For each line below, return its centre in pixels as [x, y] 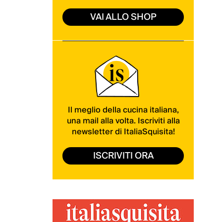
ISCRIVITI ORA [123, 156]
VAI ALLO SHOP [123, 17]
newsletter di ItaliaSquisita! [123, 132]
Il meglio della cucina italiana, [123, 110]
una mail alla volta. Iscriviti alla [123, 121]
